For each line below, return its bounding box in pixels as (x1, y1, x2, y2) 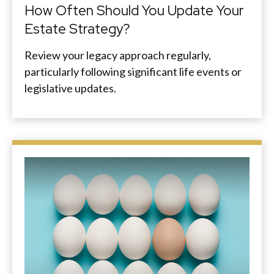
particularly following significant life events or (24, 64, 242, 78)
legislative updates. (24, 81, 116, 95)
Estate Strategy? (24, 19, 130, 38)
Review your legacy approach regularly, (24, 48, 211, 62)
